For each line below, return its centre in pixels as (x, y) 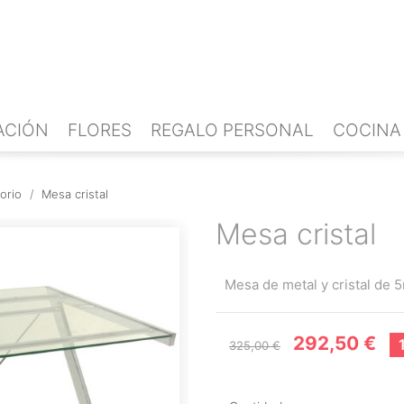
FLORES (100, 130)
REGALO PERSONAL (232, 130)
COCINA (367, 130)
